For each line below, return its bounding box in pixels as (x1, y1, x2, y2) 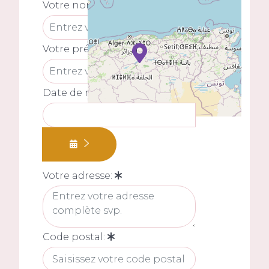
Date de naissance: (42, 87, 139, 99)
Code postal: (42, 231, 107, 243)
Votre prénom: (42, 43, 118, 55)
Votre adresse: (42, 169, 115, 181)
